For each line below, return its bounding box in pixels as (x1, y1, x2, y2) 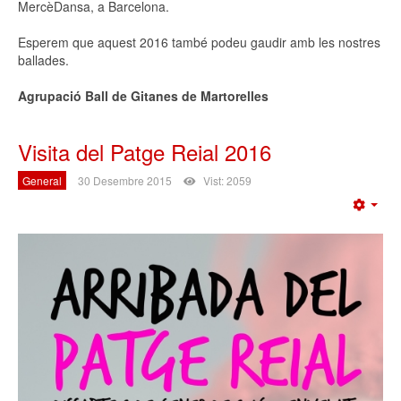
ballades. (18, 50, 69, 69)
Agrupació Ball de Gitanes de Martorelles (18, 86, 269, 105)
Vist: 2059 (203, 172, 252, 188)
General (22, 172, 62, 188)
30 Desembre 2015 (78, 172, 172, 188)
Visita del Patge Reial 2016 (18, 135, 271, 167)
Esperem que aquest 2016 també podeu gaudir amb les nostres (18, 32, 380, 51)
